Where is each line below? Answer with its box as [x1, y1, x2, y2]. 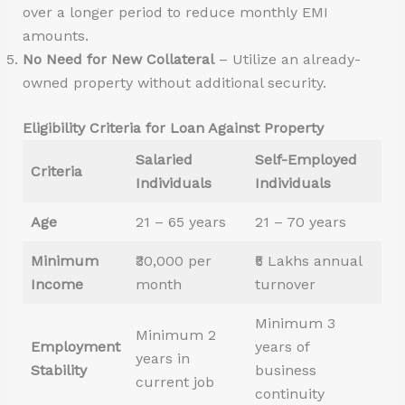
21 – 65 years [135, 213, 226, 231]
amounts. [22, 27, 89, 45]
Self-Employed [254, 151, 357, 169]
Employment [30, 338, 120, 356]
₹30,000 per [135, 252, 212, 270]
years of [254, 338, 310, 356]
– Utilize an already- [213, 51, 361, 69]
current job [135, 373, 214, 391]
